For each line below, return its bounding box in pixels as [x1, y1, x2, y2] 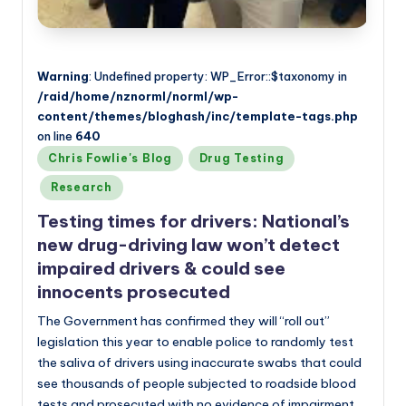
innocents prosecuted [37, 281, 230, 304]
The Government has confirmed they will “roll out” [37, 313, 330, 330]
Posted [36, 147, 78, 162]
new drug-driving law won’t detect [37, 234, 340, 256]
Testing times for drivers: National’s [37, 210, 350, 233]
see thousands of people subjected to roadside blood [37, 375, 356, 392]
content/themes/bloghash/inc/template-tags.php [37, 108, 358, 123]
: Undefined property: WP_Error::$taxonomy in [89, 68, 347, 83]
